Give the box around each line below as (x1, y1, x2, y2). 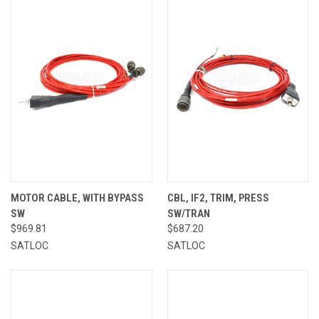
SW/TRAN (167, 206, 210, 220)
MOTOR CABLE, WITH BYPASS (11, 191, 144, 204)
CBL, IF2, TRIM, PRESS (167, 191, 269, 204)
